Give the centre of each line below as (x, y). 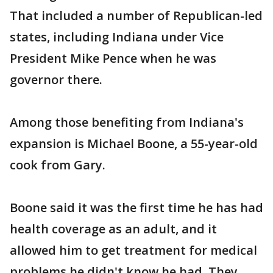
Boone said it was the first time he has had (136, 208)
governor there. (56, 80)
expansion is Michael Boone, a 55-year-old (134, 144)
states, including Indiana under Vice (117, 37)
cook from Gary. (58, 165)
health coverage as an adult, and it (113, 229)
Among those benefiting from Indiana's (127, 122)
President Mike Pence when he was (113, 58)
